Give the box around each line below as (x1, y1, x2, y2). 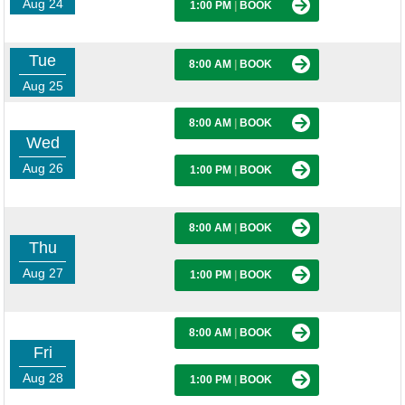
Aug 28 (22, 371, 63, 385)
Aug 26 (22, 161, 63, 175)
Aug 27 (22, 266, 63, 280)
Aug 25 (22, 79, 63, 93)
